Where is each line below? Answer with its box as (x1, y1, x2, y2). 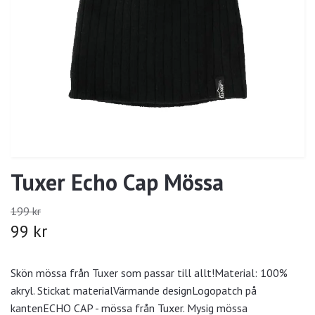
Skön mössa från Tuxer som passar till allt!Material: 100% (11, 266, 288, 281)
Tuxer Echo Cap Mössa (11, 167, 224, 198)
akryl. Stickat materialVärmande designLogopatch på (11, 283, 257, 298)
